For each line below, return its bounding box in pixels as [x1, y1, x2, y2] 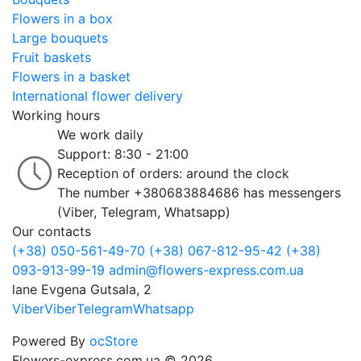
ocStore [89, 333, 138, 350]
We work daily [57, 127, 143, 143]
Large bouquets [12, 30, 108, 47]
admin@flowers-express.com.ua [109, 262, 304, 279]
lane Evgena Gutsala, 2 [12, 281, 151, 298]
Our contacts [12, 223, 91, 240]
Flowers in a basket [12, 68, 131, 85]
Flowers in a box [12, 10, 113, 27]
